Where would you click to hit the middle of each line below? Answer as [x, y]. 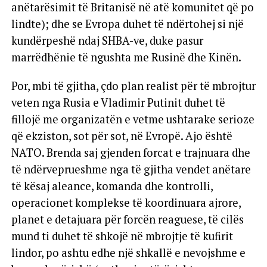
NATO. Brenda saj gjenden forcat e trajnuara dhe [131, 153]
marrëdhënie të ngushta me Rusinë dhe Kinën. [126, 57]
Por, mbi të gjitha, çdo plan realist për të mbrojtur [133, 86]
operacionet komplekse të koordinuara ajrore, [126, 203]
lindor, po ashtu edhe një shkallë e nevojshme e [128, 253]
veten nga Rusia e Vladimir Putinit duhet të [118, 103]
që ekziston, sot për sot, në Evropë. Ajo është [122, 136]
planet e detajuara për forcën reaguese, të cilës [127, 219]
